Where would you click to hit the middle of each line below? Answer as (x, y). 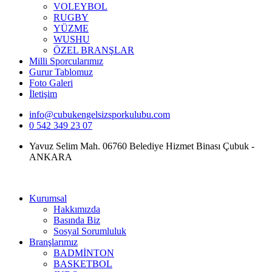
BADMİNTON (84, 253)
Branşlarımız (53, 242)
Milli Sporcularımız (66, 61)
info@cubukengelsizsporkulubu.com (100, 114)
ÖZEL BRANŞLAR (94, 50)
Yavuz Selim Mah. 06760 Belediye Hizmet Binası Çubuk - (142, 146)
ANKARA (51, 157)
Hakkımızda (77, 209)
